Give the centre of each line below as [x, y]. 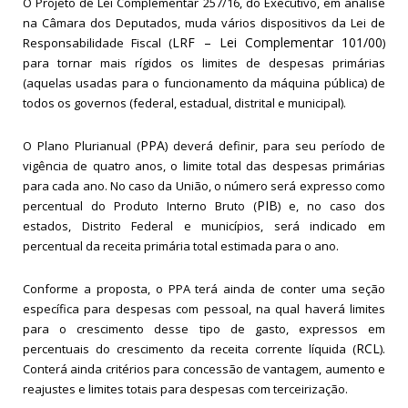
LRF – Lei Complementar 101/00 [278, 42]
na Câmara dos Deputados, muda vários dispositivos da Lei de [204, 22]
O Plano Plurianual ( [82, 145]
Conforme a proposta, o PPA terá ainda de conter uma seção [204, 288]
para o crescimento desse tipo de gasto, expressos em [204, 328]
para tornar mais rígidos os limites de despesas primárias [204, 62]
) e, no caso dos [331, 205]
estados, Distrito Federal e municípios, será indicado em [204, 225]
